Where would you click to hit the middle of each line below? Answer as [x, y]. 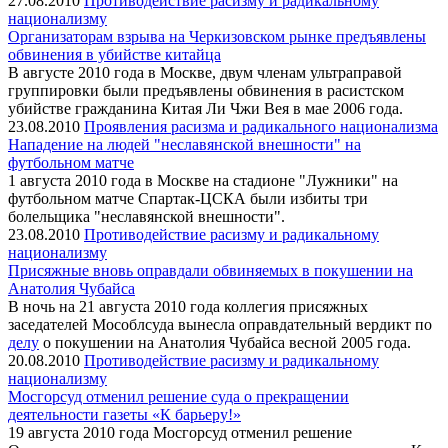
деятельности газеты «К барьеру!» [124, 414]
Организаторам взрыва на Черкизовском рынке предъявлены [217, 36]
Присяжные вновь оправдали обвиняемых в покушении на [210, 270]
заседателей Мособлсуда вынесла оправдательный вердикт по [220, 324]
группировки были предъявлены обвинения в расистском [206, 90]
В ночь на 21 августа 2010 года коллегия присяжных [188, 306]
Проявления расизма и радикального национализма [261, 126]
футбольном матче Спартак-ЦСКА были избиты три [188, 198]
